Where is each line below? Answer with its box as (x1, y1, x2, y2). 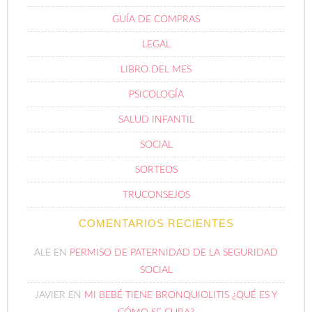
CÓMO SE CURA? (118, 279, 194, 289)
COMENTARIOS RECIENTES (78, 188, 234, 201)
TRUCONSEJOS (122, 161, 190, 171)
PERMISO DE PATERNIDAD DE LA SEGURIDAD (70, 219, 278, 229)
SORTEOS (134, 136, 178, 146)
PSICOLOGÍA (128, 61, 184, 71)
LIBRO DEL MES (120, 36, 192, 46)
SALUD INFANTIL (118, 86, 194, 96)
